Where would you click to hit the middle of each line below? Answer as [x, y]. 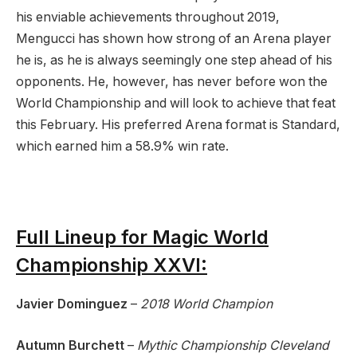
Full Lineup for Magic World [142, 237]
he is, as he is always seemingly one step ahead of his [174, 60]
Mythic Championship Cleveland [233, 345]
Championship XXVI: [112, 265]
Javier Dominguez [72, 304]
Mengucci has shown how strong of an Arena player [174, 38]
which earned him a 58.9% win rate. [122, 146]
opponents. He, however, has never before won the [172, 81]
